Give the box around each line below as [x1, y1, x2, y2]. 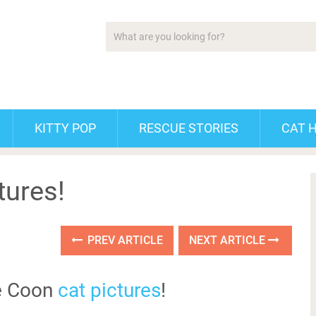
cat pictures [58, 279, 161, 302]
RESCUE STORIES [139, 121, 238, 135]
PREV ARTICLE [85, 233, 164, 247]
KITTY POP [35, 121, 96, 135]
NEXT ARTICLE [189, 233, 269, 247]
